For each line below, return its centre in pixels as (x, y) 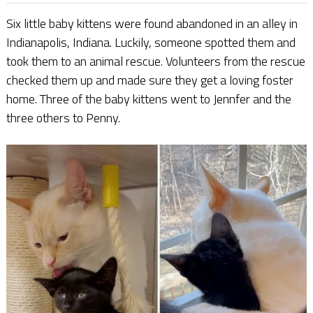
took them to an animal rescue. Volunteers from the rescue (155, 61)
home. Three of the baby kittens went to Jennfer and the (148, 99)
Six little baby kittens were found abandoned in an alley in (152, 23)
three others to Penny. (63, 117)
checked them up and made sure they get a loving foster (150, 80)
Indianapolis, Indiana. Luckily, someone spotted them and (151, 42)
